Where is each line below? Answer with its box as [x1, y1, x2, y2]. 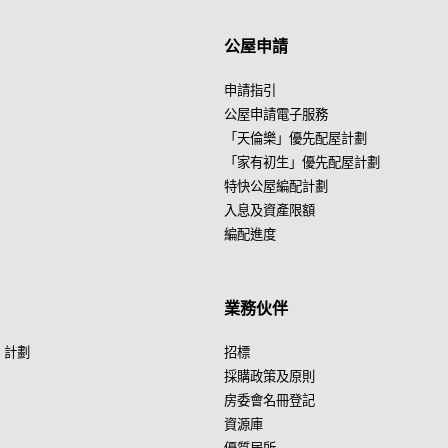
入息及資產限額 [224, 202, 315, 218]
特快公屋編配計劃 [224, 178, 328, 194]
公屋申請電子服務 [224, 106, 328, 122]
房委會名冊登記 [224, 392, 315, 408]
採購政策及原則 [224, 368, 315, 384]
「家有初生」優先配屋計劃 [224, 154, 380, 170]
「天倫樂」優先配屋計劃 [224, 130, 367, 146]
